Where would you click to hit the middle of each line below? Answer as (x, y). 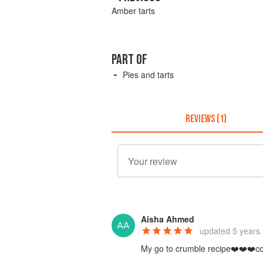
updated (216, 231)
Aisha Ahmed (168, 219)
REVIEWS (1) (206, 119)
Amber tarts (133, 11)
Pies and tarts (148, 75)
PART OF (129, 60)
